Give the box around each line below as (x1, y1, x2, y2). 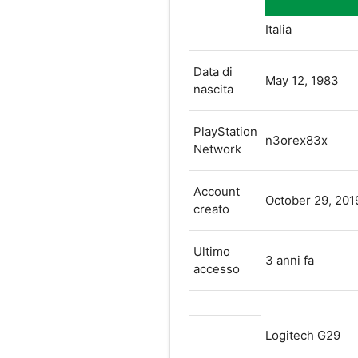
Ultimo (193, 243, 230, 259)
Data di (193, 63, 233, 79)
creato (193, 201, 229, 217)
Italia (265, 21, 292, 37)
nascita (193, 81, 233, 97)
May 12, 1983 (265, 72, 339, 88)
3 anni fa (265, 252, 314, 268)
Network (193, 141, 241, 157)
